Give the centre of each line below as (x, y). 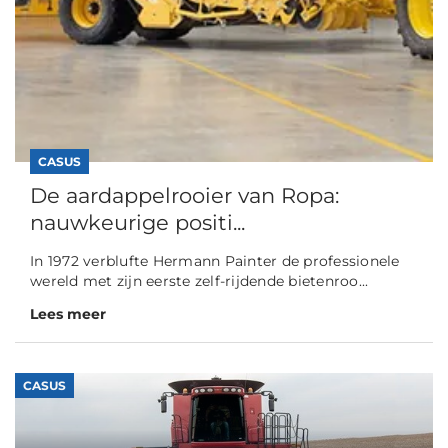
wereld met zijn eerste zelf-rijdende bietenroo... (199, 280)
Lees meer (68, 313)
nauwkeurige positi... (137, 222)
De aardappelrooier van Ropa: (184, 195)
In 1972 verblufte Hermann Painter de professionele (215, 260)
